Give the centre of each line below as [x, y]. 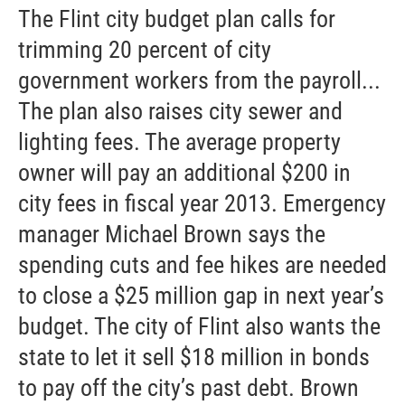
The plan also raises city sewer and [180, 111]
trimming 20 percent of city [145, 50]
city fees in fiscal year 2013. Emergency [202, 203]
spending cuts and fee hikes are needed [202, 265]
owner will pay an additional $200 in [184, 173]
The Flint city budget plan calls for [177, 19]
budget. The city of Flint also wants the [199, 326]
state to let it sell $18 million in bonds [194, 357]
